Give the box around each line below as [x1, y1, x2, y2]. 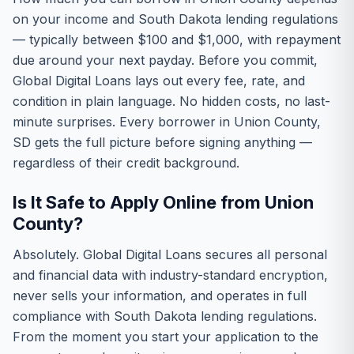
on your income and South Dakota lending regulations [13, 11, 338, 27]
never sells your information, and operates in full [13, 288, 307, 303]
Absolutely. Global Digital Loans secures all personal [13, 247, 327, 262]
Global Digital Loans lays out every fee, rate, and [13, 73, 305, 88]
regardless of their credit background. [13, 155, 239, 171]
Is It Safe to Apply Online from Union [13, 192, 314, 213]
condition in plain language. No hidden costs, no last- [13, 93, 330, 109]
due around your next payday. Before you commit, [13, 52, 318, 68]
